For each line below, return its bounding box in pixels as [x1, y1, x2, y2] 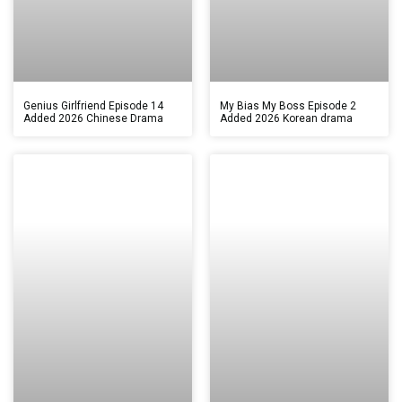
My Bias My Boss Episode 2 [220, 100, 356, 112]
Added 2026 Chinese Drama [23, 112, 163, 125]
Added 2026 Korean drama [220, 112, 353, 125]
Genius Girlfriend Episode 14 [23, 100, 163, 112]
